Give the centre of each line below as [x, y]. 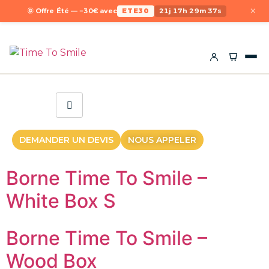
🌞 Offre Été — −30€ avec [72, 11]
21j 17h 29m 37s [190, 11]
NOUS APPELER [162, 140]
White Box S [61, 201]
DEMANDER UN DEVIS [66, 140]
